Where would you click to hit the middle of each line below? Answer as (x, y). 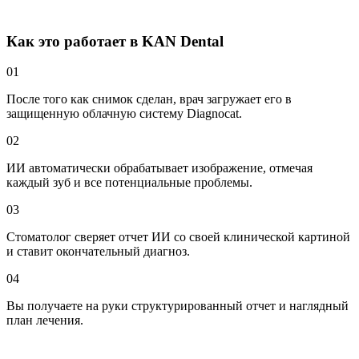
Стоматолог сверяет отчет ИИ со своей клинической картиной (178, 237)
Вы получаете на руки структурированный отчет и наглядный (177, 306)
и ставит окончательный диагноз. (98, 252)
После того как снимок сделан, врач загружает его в (149, 99)
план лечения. (45, 321)
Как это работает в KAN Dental (115, 41)
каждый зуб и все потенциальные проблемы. (129, 183)
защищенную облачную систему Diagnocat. (124, 114)
